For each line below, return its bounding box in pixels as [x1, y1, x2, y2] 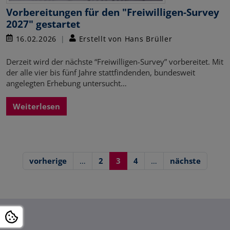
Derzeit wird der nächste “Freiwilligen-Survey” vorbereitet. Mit [6, 56, 223, 67]
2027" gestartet [6, 16, 80, 31]
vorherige [29, 155, 67, 166]
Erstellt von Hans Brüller [76, 33, 172, 44]
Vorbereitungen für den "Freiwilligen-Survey [6, 5, 219, 19]
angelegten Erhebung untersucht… [6, 78, 127, 88]
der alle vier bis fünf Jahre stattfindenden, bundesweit [6, 67, 195, 78]
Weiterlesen [13, 101, 60, 111]
